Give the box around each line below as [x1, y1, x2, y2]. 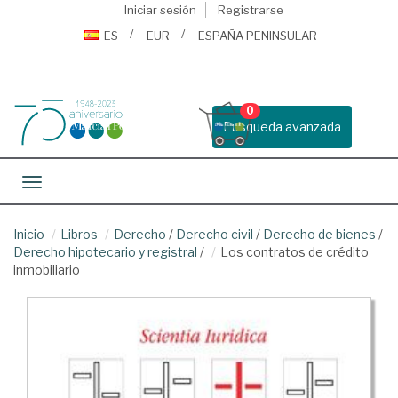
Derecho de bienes [263, 227, 376, 242]
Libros [60, 227, 98, 242]
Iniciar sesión [123, 3, 196, 17]
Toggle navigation [31, 176, 138, 191]
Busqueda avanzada [223, 119, 341, 134]
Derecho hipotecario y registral [13, 244, 197, 259]
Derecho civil [176, 227, 253, 242]
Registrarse [217, 3, 283, 17]
